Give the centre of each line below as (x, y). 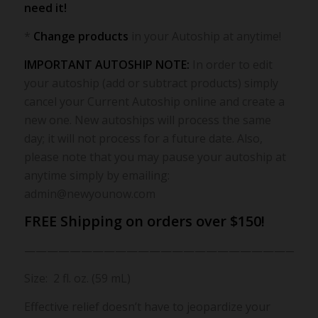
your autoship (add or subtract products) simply (151, 83)
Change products (81, 37)
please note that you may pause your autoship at (155, 157)
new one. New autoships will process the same (147, 120)
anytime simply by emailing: (97, 175)
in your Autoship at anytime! (204, 37)
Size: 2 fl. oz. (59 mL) (77, 279)
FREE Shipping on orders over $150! (144, 221)
